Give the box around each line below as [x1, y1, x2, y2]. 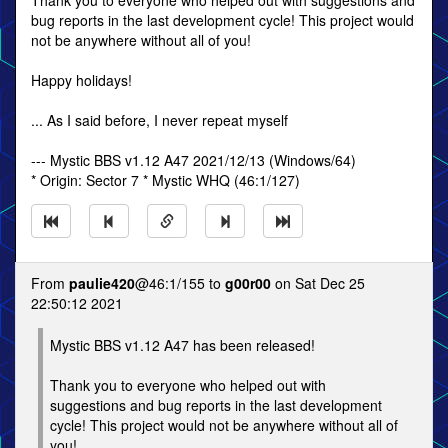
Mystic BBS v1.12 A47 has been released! [50, 335, 315, 355]
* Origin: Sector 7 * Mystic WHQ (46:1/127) [31, 170, 300, 190]
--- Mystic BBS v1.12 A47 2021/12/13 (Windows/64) [31, 150, 356, 170]
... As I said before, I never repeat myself [31, 110, 288, 130]
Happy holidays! [31, 70, 132, 90]
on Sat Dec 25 [271, 273, 365, 293]
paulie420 [69, 273, 135, 293]
